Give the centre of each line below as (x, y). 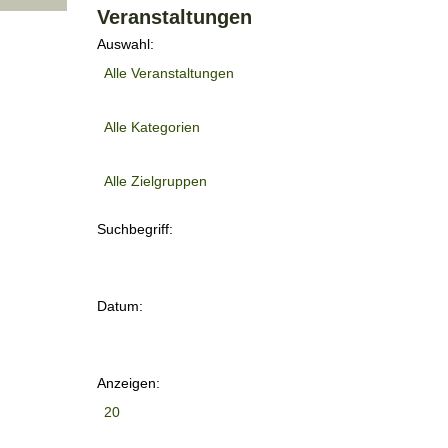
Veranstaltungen (174, 17)
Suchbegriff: (135, 229)
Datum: (120, 306)
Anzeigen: (128, 383)
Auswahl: (125, 44)
